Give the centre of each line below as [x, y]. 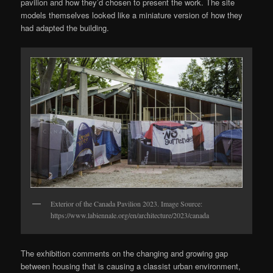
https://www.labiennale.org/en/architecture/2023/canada [130, 215]
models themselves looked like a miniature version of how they [132, 15]
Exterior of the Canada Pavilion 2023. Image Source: [127, 203]
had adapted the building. [66, 28]
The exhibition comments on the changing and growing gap [125, 253]
